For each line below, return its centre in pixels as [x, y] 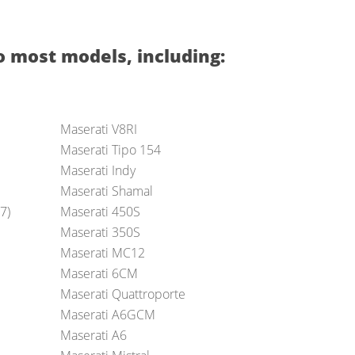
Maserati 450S [100, 212]
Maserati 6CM [99, 274]
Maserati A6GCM [107, 315]
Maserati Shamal [106, 191]
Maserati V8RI [98, 130]
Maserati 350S [100, 233]
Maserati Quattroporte [122, 294]
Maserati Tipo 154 [110, 150]
